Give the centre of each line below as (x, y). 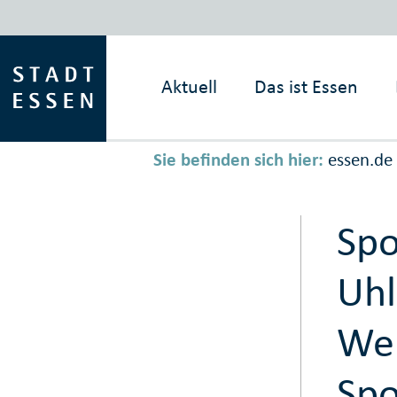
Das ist (281, 86)
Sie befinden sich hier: (238, 160)
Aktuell (190, 86)
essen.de (360, 160)
